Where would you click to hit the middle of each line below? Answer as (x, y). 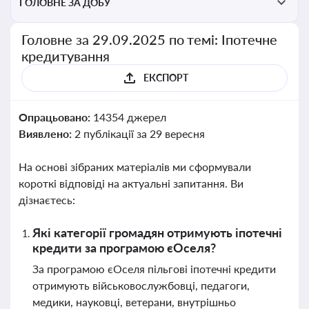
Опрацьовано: (56, 117)
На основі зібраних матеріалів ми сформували (135, 167)
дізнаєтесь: (47, 200)
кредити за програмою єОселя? (124, 248)
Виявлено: (47, 133)
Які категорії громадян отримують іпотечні (157, 232)
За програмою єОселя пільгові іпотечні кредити (154, 269)
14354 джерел (129, 117)
